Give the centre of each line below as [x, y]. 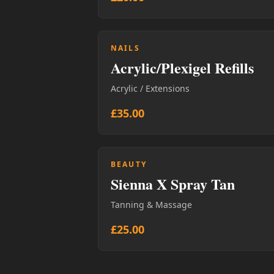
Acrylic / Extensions [150, 88]
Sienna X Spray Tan [173, 183]
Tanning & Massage [151, 204]
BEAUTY [129, 164]
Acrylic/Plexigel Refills [182, 67]
